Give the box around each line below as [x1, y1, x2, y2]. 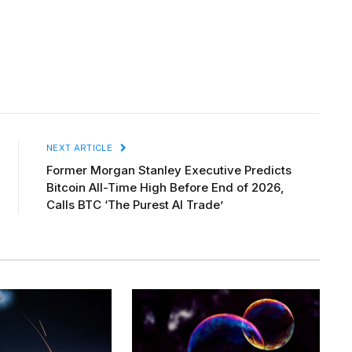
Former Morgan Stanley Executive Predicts [46, 163, 291, 178]
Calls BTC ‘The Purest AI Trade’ [46, 197, 223, 213]
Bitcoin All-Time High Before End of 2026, [46, 180, 284, 196]
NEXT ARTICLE [46, 143, 115, 153]
